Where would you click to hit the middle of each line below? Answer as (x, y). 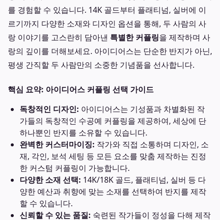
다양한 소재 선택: (50, 180)
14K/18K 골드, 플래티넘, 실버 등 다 (143, 180)
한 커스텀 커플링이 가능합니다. (75, 168)
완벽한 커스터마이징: (57, 144)
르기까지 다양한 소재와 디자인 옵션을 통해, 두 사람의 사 (107, 24)
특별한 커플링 (135, 37)
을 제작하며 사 (185, 37)
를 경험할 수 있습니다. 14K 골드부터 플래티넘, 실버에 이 (107, 10)
